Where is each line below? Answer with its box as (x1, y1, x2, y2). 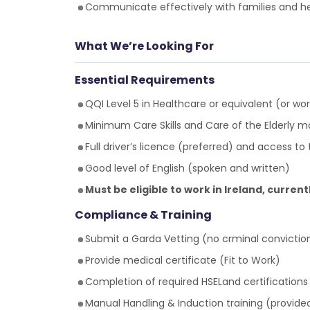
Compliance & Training (74, 207, 212, 223)
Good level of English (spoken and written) (84, 161, 290, 175)
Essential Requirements (74, 72, 215, 88)
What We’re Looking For (74, 38, 214, 54)
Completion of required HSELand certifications (84, 275, 308, 289)
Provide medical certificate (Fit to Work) (84, 253, 280, 267)
